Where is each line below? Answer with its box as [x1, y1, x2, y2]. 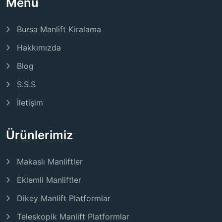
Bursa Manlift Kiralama [17, 24, 101, 35]
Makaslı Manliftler [17, 157, 83, 167]
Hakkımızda [17, 43, 61, 53]
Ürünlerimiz [6, 128, 73, 143]
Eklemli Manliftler [17, 175, 81, 185]
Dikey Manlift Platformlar [17, 193, 111, 204]
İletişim [17, 98, 43, 108]
